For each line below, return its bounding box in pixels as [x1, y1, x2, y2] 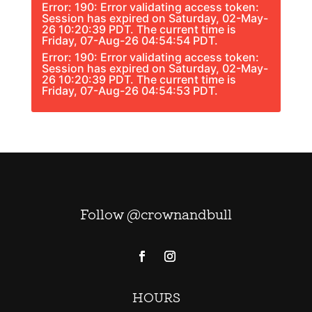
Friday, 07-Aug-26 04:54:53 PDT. [41, 83, 218, 97]
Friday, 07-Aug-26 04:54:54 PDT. [41, 33, 218, 47]
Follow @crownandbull [80, 208, 232, 223]
